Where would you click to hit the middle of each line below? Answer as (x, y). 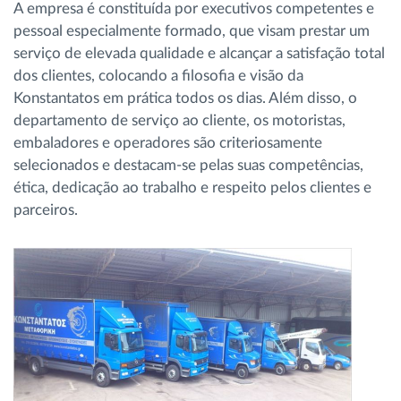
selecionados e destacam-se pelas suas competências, (188, 165)
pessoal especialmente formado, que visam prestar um (192, 30)
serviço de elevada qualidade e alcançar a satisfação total (199, 53)
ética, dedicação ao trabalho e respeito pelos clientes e (192, 187)
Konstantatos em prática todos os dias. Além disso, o (185, 98)
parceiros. (46, 209)
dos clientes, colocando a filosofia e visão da (158, 75)
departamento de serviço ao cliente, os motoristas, (179, 120)
